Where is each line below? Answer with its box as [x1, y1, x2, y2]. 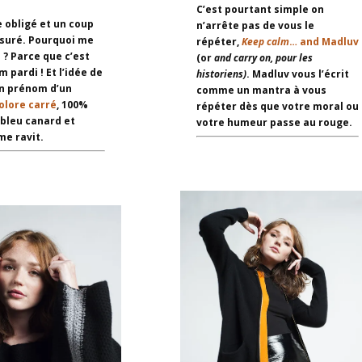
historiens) [196, 67, 246, 82]
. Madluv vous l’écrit [246, 67, 349, 82]
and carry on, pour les [213, 51, 313, 65]
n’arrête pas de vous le [196, 19, 314, 33]
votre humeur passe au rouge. [196, 116, 352, 130]
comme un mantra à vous [196, 83, 326, 98]
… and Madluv [288, 35, 359, 49]
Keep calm [241, 35, 289, 49]
